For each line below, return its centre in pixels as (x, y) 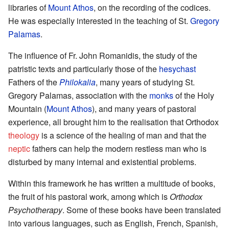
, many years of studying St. (145, 82)
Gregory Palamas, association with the (79, 95)
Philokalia (77, 82)
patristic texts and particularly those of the (84, 68)
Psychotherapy (35, 210)
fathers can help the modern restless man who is (118, 148)
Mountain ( (27, 108)
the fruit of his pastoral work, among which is (89, 196)
